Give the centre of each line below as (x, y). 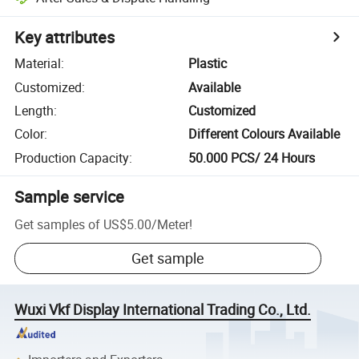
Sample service (70, 196)
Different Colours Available (264, 134)
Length (34, 110)
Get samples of (58, 224)
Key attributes (65, 38)
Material (38, 64)
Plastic (208, 64)
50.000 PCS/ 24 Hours (252, 157)
